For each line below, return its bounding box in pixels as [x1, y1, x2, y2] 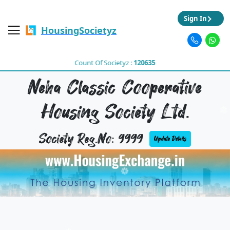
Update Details [154, 134, 186, 143]
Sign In [183, 13, 207, 23]
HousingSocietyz [41, 24, 117, 36]
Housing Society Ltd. [41, 101, 189, 124]
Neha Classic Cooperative [28, 76, 202, 99]
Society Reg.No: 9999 [39, 131, 143, 147]
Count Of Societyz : [73, 57, 135, 68]
